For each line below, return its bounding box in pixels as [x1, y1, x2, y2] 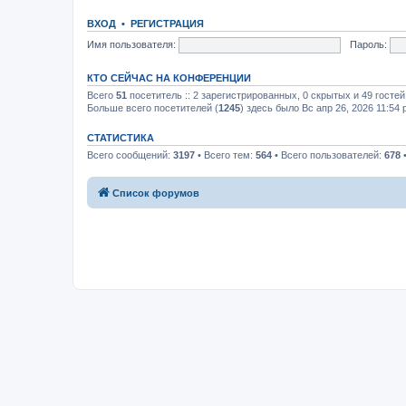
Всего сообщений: [87, 150, 173, 160]
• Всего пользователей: [272, 150, 384, 160]
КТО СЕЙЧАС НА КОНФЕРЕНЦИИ [87, 72, 251, 83]
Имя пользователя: [87, 38, 176, 50]
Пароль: [349, 38, 387, 50]
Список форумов [112, 187, 199, 198]
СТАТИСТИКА [87, 132, 154, 143]
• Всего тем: [195, 150, 256, 160]
